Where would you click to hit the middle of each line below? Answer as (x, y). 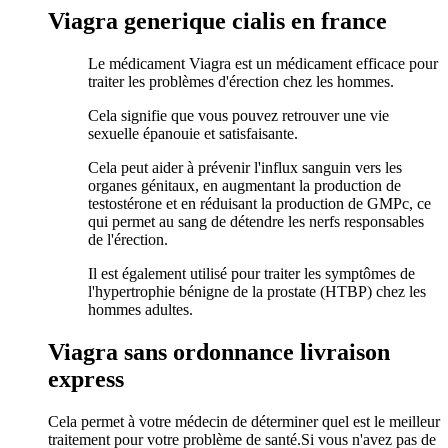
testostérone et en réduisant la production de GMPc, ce (259, 203)
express (86, 378)
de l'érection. (128, 239)
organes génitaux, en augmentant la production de (244, 185)
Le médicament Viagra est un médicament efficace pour (263, 63)
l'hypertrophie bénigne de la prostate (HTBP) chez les (257, 291)
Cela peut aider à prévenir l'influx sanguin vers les (245, 167)
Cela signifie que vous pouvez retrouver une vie (238, 115)
